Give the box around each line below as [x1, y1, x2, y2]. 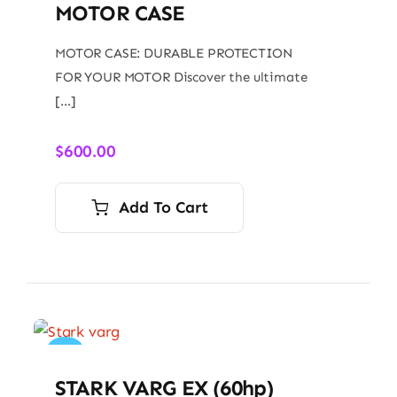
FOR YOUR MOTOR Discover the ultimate [54, 68, 307, 85]
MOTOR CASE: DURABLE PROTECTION [54, 44, 292, 61]
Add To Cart [119, 197, 208, 217]
